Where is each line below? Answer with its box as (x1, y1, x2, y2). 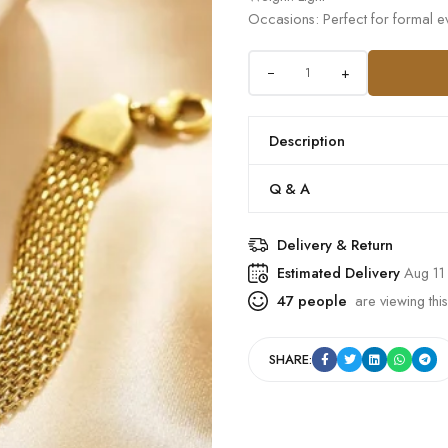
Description (269, 130, 345, 151)
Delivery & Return (277, 234, 393, 255)
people (294, 290, 347, 311)
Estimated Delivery (277, 262, 404, 283)
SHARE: (269, 350, 312, 369)
